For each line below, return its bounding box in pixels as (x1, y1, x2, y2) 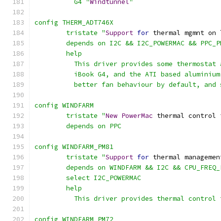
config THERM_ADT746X (35, 18, 113, 27)
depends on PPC (66, 122, 121, 130)
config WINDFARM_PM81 (35, 143, 113, 151)
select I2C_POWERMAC (66, 174, 141, 182)
